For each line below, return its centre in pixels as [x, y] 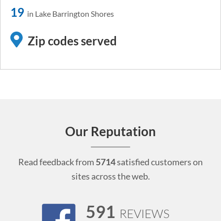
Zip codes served [72, 41]
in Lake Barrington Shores [70, 14]
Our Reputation [110, 131]
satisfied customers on [159, 162]
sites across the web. [110, 176]
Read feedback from [57, 162]
